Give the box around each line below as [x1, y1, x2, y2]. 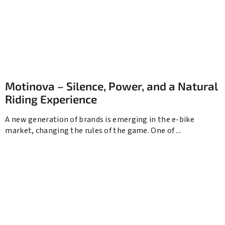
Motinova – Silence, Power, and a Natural [5, 79, 218, 93]
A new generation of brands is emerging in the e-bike [5, 114, 194, 126]
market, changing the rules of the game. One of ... [5, 125, 181, 137]
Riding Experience [5, 92, 97, 106]
